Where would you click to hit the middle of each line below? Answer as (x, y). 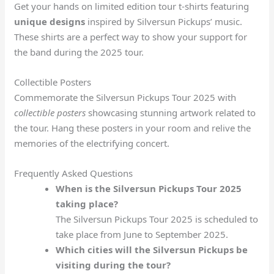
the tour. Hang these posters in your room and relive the (133, 128)
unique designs (50, 21)
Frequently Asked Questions (74, 173)
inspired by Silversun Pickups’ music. (164, 21)
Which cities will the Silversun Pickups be (151, 249)
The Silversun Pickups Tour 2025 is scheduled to (157, 219)
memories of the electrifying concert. (92, 143)
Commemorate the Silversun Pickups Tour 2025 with (125, 97)
